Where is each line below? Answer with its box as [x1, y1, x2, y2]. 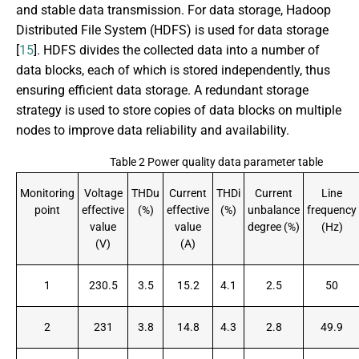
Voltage [83, 186, 123, 200]
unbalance [248, 203, 300, 217]
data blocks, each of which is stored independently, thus [16, 63, 330, 79]
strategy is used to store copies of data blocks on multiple [16, 103, 341, 119]
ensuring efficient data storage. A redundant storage [16, 83, 309, 99]
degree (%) [248, 220, 300, 234]
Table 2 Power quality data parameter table [109, 155, 323, 169]
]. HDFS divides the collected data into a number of [34, 42, 320, 58]
